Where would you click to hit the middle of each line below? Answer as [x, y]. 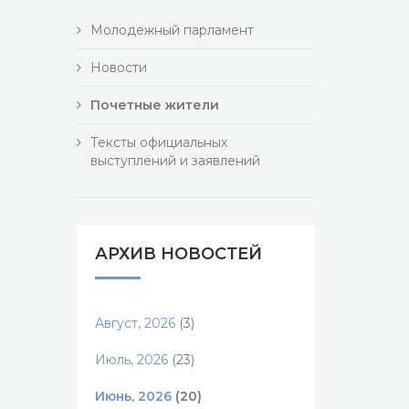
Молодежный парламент [172, 30]
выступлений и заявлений [175, 161]
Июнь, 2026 [133, 396]
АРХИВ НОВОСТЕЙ [178, 254]
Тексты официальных [158, 142]
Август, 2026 [135, 323]
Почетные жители [154, 105]
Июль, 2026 [131, 360]
